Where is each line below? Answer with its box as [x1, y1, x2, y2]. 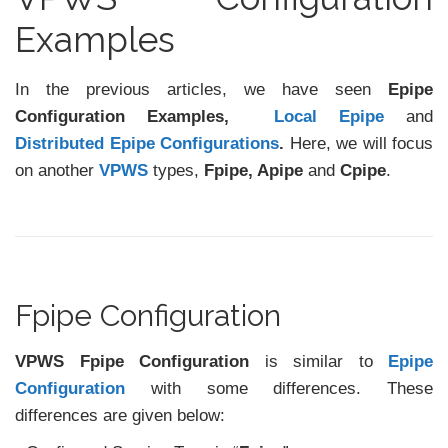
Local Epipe [273, 107, 407, 127]
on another [15, 161, 99, 181]
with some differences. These [125, 379, 433, 399]
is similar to [249, 352, 388, 372]
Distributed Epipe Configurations [15, 134, 279, 154]
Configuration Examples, [15, 107, 274, 127]
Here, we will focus [289, 134, 433, 154]
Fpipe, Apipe [204, 161, 303, 181]
